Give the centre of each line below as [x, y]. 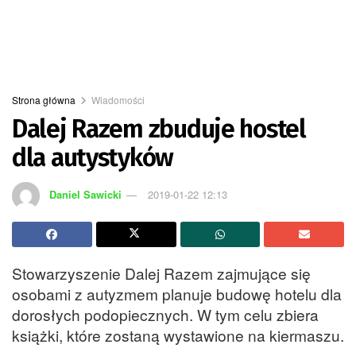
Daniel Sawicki [86, 194]
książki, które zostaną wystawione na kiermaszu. [178, 335]
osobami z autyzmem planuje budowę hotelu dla [177, 293]
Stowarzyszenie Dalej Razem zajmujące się [161, 273]
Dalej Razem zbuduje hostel [159, 129]
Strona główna [44, 100]
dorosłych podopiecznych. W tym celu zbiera [165, 314]
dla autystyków [93, 157]
